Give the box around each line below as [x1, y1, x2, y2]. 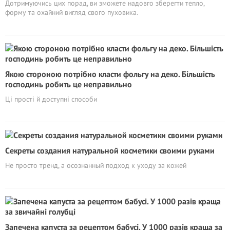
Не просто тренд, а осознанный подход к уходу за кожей [5, 160, 186, 170]
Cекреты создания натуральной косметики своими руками [5, 145, 215, 156]
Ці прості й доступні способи [5, 94, 97, 104]
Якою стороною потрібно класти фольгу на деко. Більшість [5, 68, 215, 79]
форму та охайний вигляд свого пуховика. [5, 7, 138, 17]
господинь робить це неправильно [5, 79, 132, 89]
